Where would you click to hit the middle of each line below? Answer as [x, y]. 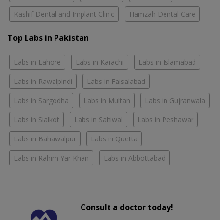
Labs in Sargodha [41, 101]
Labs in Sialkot [37, 120]
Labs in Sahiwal [98, 120]
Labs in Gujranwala [175, 101]
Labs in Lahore [37, 62]
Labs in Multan [107, 101]
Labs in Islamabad [167, 62]
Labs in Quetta [114, 139]
